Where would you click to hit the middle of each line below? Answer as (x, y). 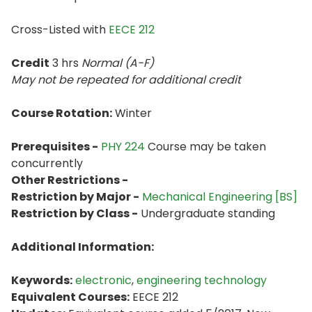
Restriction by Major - (75, 197)
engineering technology (202, 280)
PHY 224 (123, 147)
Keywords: (42, 280)
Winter (132, 113)
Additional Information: (83, 247)
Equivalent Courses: (70, 297)
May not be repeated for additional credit (126, 80)
